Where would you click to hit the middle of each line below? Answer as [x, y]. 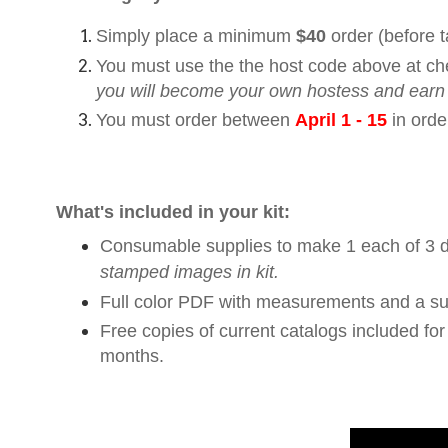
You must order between [195, 119]
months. [132, 356]
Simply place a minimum [196, 36]
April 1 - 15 [341, 119]
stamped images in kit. [189, 272]
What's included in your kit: [173, 211]
